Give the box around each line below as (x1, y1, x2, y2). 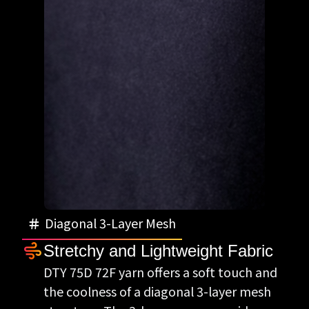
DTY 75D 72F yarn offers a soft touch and (43, 263, 277, 281)
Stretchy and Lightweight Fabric (43, 241, 273, 261)
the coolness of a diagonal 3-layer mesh (43, 282, 271, 301)
